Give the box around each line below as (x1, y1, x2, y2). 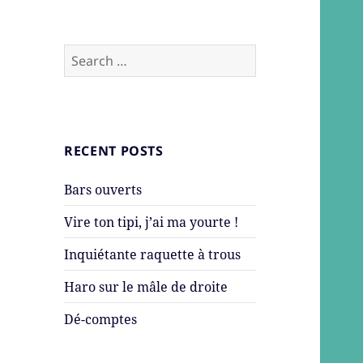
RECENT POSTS (64, 141, 164, 160)
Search (63, 44, 107, 62)
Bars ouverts (64, 180, 143, 199)
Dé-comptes (64, 310, 138, 328)
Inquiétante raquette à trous (64, 245, 241, 263)
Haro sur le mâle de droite (64, 277, 228, 296)
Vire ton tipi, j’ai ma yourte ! (64, 212, 239, 231)
